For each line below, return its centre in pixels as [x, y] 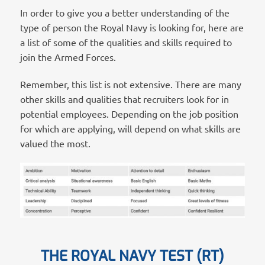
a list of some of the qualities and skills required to [126, 42]
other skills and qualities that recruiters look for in [124, 98]
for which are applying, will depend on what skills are [130, 128]
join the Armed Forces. [68, 56]
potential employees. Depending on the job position [129, 113]
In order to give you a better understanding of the [125, 12]
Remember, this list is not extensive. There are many [130, 84]
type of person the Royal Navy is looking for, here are [132, 27]
